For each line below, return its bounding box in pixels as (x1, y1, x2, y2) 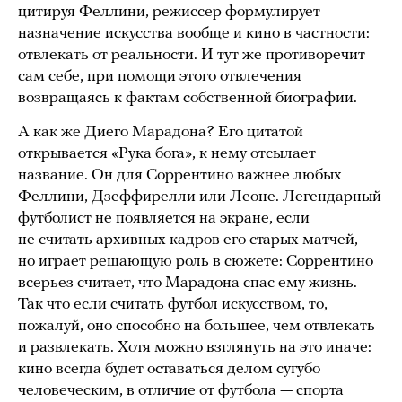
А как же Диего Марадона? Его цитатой (18, 123, 303, 141)
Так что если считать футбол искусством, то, (18, 295, 328, 313)
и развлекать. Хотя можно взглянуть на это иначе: (18, 338, 371, 356)
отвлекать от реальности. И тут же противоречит (18, 46, 365, 64)
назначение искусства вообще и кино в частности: (18, 24, 370, 42)
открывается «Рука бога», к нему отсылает (18, 144, 316, 162)
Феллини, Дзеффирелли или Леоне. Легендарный (18, 188, 381, 205)
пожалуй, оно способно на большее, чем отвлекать (18, 317, 375, 335)
